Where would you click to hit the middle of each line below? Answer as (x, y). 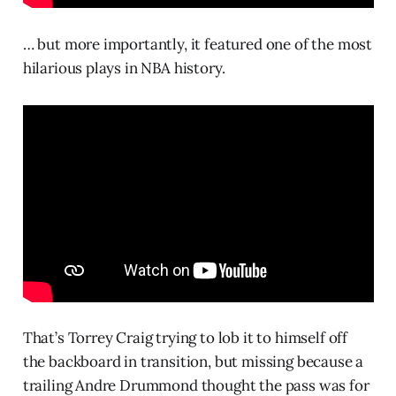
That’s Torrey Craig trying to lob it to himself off (185, 338)
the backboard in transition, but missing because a (193, 362)
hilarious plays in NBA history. (124, 68)
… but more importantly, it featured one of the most (198, 44)
